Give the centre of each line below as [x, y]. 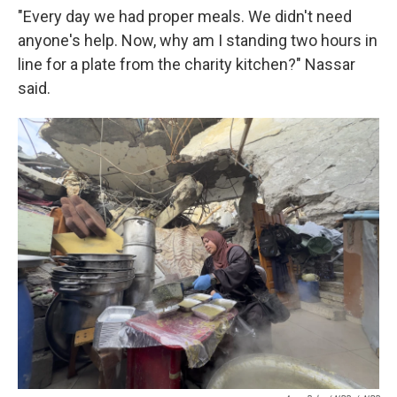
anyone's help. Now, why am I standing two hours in [198, 41]
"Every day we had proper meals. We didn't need [185, 17]
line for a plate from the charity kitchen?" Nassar [187, 65]
